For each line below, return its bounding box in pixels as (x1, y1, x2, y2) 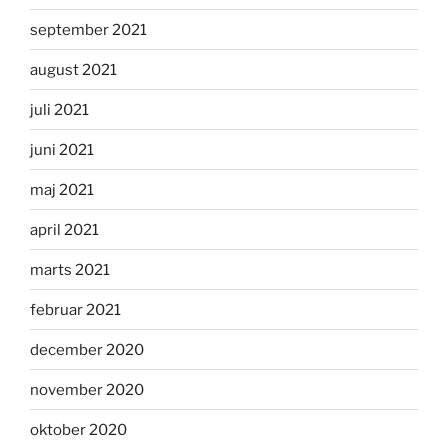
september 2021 (30, 20, 147, 39)
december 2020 (30, 340, 144, 359)
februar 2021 (30, 300, 121, 319)
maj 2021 (30, 180, 94, 199)
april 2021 (30, 220, 99, 239)
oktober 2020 (30, 420, 127, 439)
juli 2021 (30, 100, 89, 119)
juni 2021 (30, 140, 94, 159)
